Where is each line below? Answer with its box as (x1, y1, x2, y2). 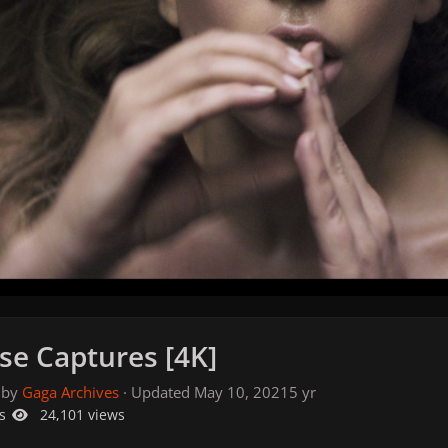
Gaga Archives (21, 381, 119, 403)
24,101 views (39, 404, 125, 424)
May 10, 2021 (193, 381, 289, 403)
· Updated (118, 381, 194, 403)
